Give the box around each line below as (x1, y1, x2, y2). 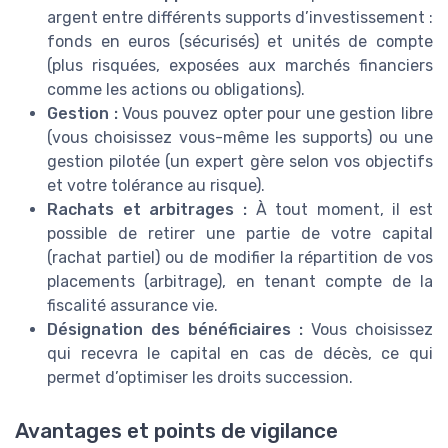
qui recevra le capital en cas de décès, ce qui (47, 344, 433, 364)
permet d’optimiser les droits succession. (47, 368, 353, 388)
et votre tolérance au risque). (47, 176, 265, 196)
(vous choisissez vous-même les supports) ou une (47, 128, 433, 148)
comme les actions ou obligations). (47, 80, 305, 100)
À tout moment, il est (246, 200, 433, 220)
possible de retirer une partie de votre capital (47, 224, 433, 244)
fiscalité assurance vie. (47, 296, 218, 316)
